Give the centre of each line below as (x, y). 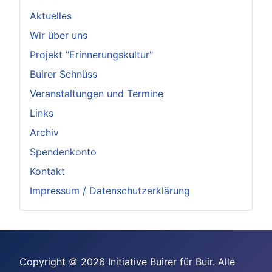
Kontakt (47, 171)
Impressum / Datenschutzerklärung (110, 190)
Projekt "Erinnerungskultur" (91, 54)
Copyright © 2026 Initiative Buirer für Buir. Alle (127, 262)
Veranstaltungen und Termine (97, 93)
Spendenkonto (63, 151)
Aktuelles (51, 15)
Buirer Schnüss (63, 74)
